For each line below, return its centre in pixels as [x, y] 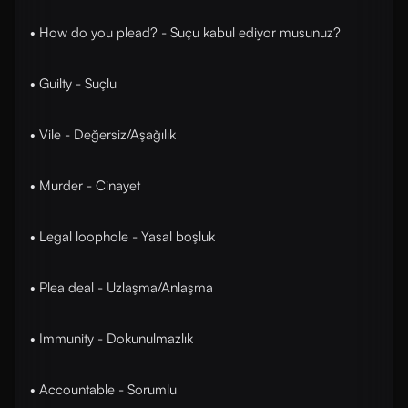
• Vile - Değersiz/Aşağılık [103, 134]
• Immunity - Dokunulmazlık [112, 338]
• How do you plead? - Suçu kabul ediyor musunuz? [185, 32]
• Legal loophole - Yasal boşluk [122, 236]
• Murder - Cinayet [85, 185]
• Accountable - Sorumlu [103, 389]
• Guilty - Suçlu [73, 83]
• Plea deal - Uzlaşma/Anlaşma [122, 287]
